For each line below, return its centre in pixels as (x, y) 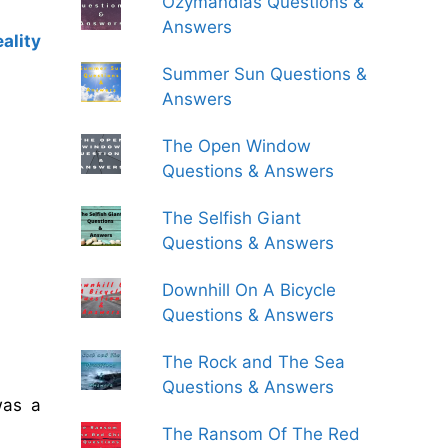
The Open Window (237, 146)
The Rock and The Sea (254, 362)
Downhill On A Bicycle (249, 290)
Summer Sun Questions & (265, 74)
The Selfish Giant (232, 218)
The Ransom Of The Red (261, 434)
